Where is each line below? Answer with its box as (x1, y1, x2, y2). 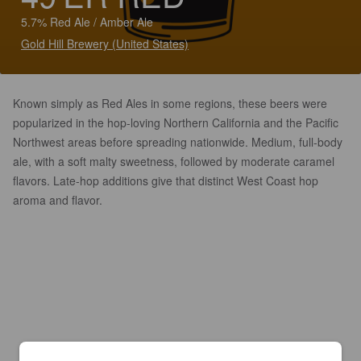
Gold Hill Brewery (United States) (21, 35, 189, 52)
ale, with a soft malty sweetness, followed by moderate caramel (13, 153, 334, 169)
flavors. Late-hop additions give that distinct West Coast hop (13, 172, 318, 189)
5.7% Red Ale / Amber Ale (21, 14, 153, 30)
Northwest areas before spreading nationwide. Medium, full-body (13, 134, 342, 150)
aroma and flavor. (13, 192, 102, 208)
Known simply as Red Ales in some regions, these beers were (13, 95, 327, 111)
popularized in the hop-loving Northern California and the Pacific (13, 114, 338, 131)
